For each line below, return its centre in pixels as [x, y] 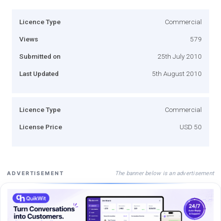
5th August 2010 [177, 73]
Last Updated [39, 73]
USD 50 [191, 127]
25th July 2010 [180, 56]
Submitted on [40, 56]
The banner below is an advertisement [164, 173]
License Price [41, 127]
